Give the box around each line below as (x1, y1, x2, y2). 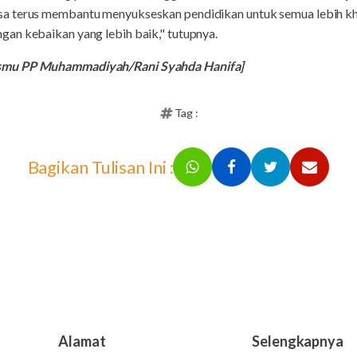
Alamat (58, 332, 106, 350)
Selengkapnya (252, 332, 343, 350)
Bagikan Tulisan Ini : (27, 156, 174, 178)
